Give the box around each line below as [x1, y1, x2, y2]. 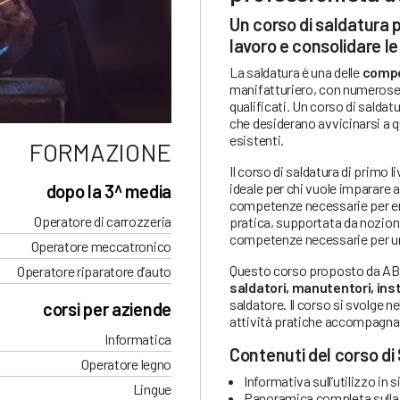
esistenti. [229, 130, 285, 148]
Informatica [104, 330, 171, 348]
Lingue [132, 380, 171, 398]
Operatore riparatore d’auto [17, 262, 171, 280]
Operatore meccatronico [30, 237, 171, 255]
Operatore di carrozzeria [34, 212, 171, 230]
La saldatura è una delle [229, 62, 362, 80]
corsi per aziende [43, 298, 171, 321]
